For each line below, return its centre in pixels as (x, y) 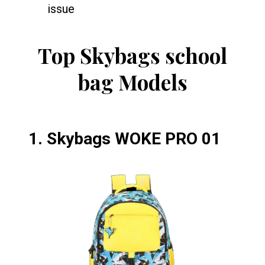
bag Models (132, 82)
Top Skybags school (132, 55)
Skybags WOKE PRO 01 (134, 139)
